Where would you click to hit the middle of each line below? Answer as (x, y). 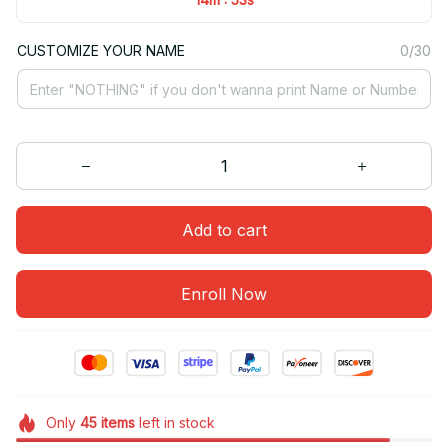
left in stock (174, 423)
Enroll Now (224, 293)
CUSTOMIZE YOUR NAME (101, 51)
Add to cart (224, 229)
